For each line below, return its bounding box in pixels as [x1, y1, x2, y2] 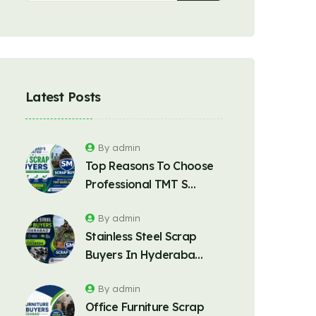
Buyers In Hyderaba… [85, 248, 203, 262]
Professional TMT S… [85, 177, 196, 191]
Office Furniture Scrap [85, 300, 204, 314]
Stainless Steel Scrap [85, 229, 197, 243]
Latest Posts [25, 89, 101, 105]
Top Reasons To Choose [85, 159, 214, 173]
